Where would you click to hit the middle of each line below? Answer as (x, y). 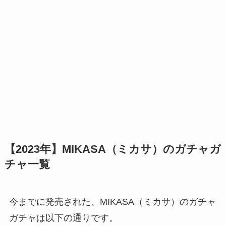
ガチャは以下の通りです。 (63, 218)
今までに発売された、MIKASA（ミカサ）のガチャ (112, 202)
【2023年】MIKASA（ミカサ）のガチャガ (112, 150)
